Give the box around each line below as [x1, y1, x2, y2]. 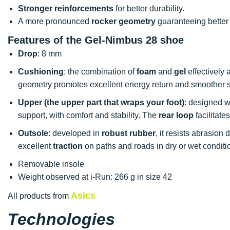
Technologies [8, 209, 115, 228]
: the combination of [64, 67, 137, 76]
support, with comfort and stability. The [18, 110, 159, 120]
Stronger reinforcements [18, 4, 113, 13]
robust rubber [102, 128, 156, 138]
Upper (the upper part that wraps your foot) [18, 98, 184, 107]
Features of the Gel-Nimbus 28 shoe [8, 34, 184, 46]
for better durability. [113, 4, 184, 13]
